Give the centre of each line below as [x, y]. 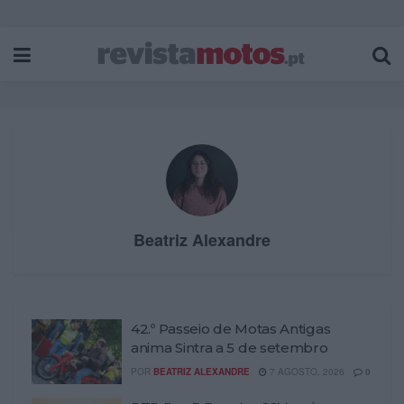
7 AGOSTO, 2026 [306, 372]
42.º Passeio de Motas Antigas [231, 329]
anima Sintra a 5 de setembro [230, 348]
